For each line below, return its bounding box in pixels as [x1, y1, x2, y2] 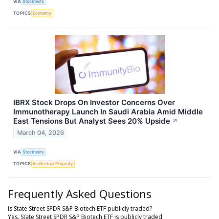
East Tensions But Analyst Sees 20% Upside [13, 116, 170, 126]
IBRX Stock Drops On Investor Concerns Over [13, 97, 175, 107]
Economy [33, 10, 52, 16]
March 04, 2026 [17, 129, 65, 137]
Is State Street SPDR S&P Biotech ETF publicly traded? [8, 204, 152, 213]
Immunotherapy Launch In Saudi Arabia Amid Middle [13, 107, 203, 116]
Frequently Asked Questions [8, 186, 152, 201]
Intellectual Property [33, 161, 73, 167]
